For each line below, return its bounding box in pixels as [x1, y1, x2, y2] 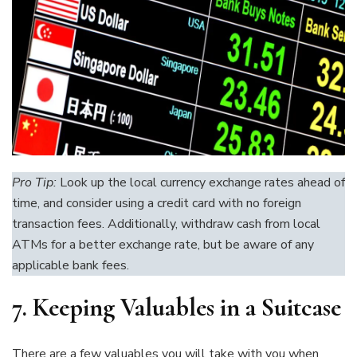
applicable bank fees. [12, 256, 129, 274]
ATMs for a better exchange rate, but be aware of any [12, 235, 314, 253]
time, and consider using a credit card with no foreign [12, 194, 301, 212]
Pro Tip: [12, 173, 57, 191]
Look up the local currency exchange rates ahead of [57, 173, 345, 191]
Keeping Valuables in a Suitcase [33, 291, 341, 323]
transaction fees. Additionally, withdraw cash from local [12, 214, 320, 233]
